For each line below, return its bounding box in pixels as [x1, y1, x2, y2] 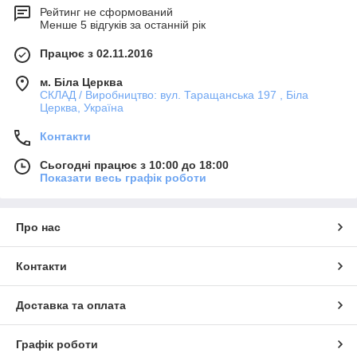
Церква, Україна [40, 100, 124, 114]
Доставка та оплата [16, 298, 126, 312]
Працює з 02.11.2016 [40, 46, 153, 60]
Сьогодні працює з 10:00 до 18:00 [40, 158, 229, 171]
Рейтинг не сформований [40, 5, 173, 18]
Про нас [16, 220, 61, 233]
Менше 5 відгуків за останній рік [40, 18, 206, 31]
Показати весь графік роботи [40, 171, 206, 184]
